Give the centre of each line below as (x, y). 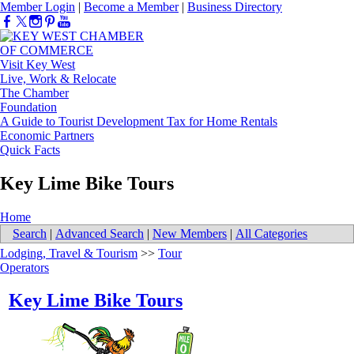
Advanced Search (100, 234)
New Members (190, 234)
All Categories (271, 234)
